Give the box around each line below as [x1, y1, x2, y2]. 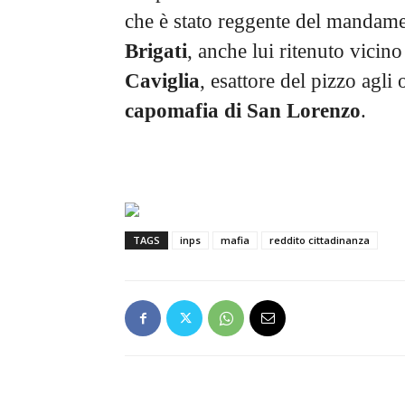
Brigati [125, 40, 187, 63]
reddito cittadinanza [269, 233, 370, 248]
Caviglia [125, 70, 200, 93]
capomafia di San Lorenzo [125, 99, 361, 123]
